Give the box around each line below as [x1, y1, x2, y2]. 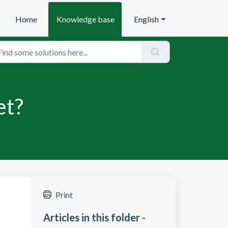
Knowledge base [56, 14, 115, 24]
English [134, 14, 159, 24]
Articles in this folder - [43, 211, 146, 223]
